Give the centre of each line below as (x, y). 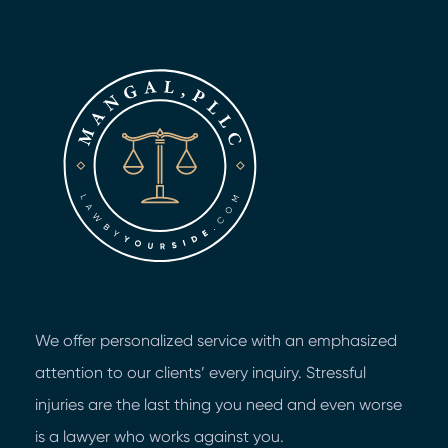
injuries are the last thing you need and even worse (218, 405)
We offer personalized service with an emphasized (216, 341)
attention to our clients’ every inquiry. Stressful (200, 373)
